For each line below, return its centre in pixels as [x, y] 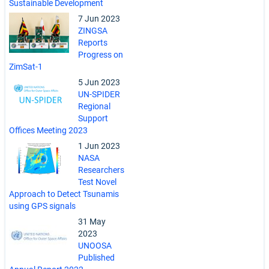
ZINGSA [93, 31]
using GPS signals [42, 206]
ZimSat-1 [26, 67]
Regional [94, 107]
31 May [92, 222]
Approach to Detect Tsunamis [64, 194]
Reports [93, 43]
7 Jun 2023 [99, 19]
